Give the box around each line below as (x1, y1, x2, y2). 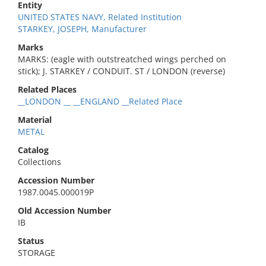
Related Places (18, 84, 77, 95)
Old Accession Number (18, 205, 111, 216)
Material (18, 114, 52, 125)
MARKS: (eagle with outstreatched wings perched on (18, 53, 226, 65)
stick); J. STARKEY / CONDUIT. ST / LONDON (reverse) (18, 65, 225, 77)
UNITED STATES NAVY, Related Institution (18, 11, 182, 23)
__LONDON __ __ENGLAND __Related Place (18, 96, 182, 107)
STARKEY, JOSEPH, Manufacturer (18, 23, 147, 34)
